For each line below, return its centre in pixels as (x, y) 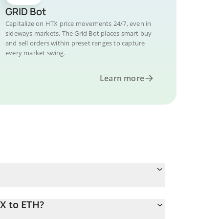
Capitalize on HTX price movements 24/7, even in (78, 23)
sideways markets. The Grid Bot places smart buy (79, 33)
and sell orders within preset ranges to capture (75, 43)
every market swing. (35, 53)
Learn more (122, 78)
